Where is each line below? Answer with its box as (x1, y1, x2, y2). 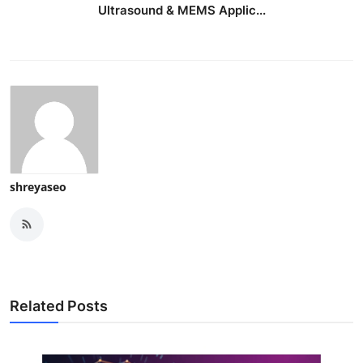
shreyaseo (10, 178, 66, 194)
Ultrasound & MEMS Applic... (97, 2, 266, 18)
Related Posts (10, 297, 108, 314)
